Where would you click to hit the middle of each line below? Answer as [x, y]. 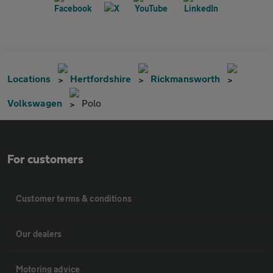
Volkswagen [35, 102]
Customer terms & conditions [74, 198]
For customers [45, 159]
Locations [29, 78]
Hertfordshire [101, 78]
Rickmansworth [185, 78]
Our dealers [39, 233]
